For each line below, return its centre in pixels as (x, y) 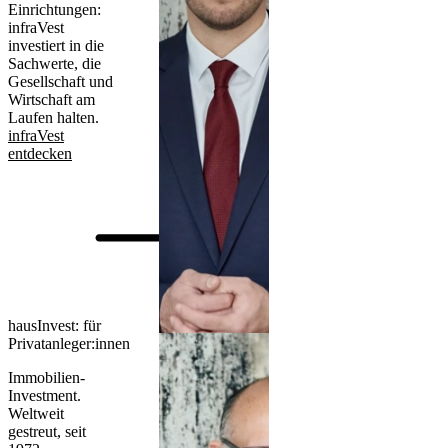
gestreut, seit (47, 431)
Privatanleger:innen (69, 343)
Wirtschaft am (51, 99)
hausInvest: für (54, 325)
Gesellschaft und (60, 81)
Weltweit (36, 413)
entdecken (40, 153)
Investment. (44, 395)
